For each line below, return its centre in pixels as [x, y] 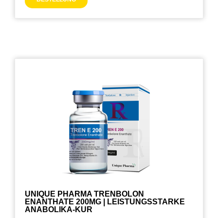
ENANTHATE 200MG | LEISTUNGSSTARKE [105, 202]
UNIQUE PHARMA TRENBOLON [84, 194]
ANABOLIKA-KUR [59, 210]
